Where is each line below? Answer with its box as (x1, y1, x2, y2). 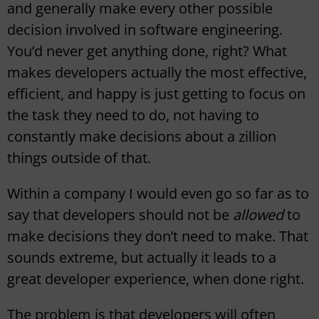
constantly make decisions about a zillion (7, 127, 276, 147)
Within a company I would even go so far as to (7, 184, 309, 204)
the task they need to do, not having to (7, 105, 259, 125)
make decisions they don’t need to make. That (7, 226, 308, 246)
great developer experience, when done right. (7, 269, 304, 289)
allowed (233, 205, 287, 225)
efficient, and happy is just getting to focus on (7, 84, 305, 104)
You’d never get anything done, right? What (7, 41, 287, 61)
